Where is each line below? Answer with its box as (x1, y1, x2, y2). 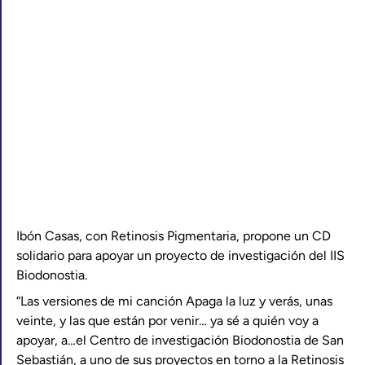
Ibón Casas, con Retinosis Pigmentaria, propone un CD (16, 228, 331, 244)
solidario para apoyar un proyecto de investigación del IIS (16, 248, 345, 263)
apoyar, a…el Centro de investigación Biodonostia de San (16, 332, 344, 348)
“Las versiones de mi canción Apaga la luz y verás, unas (16, 293, 332, 309)
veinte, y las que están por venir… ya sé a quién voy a (16, 313, 319, 328)
